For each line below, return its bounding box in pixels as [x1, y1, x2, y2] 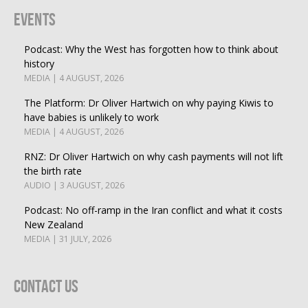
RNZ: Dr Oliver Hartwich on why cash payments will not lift [24, 150, 283, 163]
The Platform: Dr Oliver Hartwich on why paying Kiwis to [24, 96, 274, 109]
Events [14, 10, 56, 29]
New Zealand [24, 218, 83, 231]
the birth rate [24, 164, 82, 177]
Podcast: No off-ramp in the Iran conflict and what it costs [24, 203, 283, 217]
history [24, 57, 54, 70]
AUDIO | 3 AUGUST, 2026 [24, 179, 124, 191]
